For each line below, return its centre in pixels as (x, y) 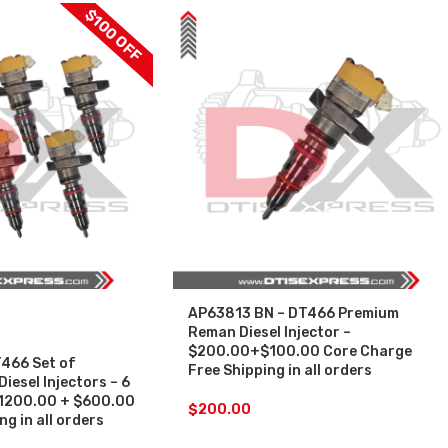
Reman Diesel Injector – (269, 332)
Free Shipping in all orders (280, 370)
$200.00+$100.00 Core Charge (300, 351)
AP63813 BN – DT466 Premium (293, 313)
